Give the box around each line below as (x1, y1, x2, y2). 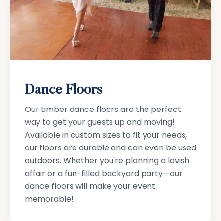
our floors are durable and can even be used (25, 142, 196, 153)
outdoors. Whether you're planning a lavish (25, 154, 189, 166)
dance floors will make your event (25, 180, 155, 192)
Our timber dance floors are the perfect (25, 103, 181, 115)
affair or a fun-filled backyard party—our (25, 167, 183, 179)
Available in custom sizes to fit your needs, (25, 129, 187, 141)
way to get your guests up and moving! (25, 116, 175, 128)
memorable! (25, 193, 74, 205)
